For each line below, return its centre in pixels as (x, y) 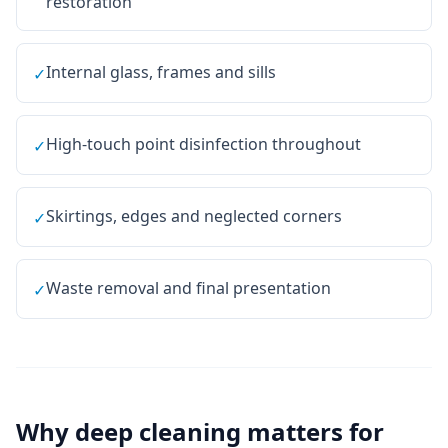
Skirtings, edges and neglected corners (194, 216)
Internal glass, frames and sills (161, 72)
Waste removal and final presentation (188, 288)
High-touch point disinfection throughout (203, 144)
